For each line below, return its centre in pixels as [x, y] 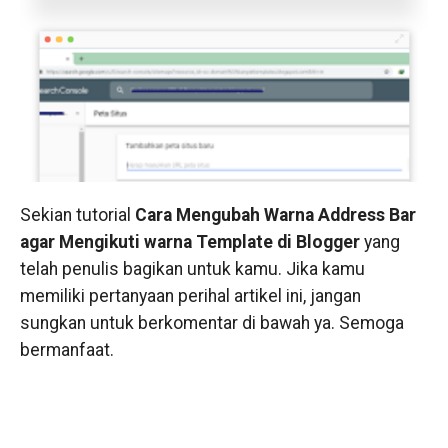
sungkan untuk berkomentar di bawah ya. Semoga [211, 323]
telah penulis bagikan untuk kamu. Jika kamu [192, 269]
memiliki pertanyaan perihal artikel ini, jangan [190, 296]
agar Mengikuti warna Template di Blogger [189, 242]
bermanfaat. [66, 350]
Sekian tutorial [77, 215]
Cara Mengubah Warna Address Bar [275, 215]
